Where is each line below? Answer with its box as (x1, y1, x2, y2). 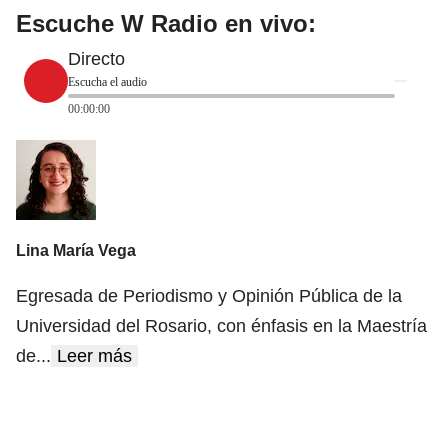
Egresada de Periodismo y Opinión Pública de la (16, 285, 402, 306)
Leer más (57, 345, 132, 366)
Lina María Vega (16, 241, 136, 259)
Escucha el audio (68, 75, 147, 90)
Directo (68, 49, 125, 70)
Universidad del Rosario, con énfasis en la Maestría (16, 315, 427, 336)
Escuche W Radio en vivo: (16, 10, 316, 38)
